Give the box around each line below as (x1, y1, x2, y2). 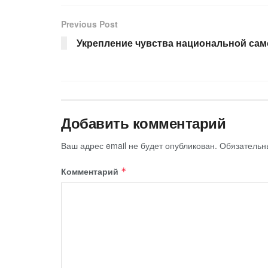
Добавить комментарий (61, 112, 226, 133)
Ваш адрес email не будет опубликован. (61, 139, 217, 151)
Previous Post (61, 17, 118, 30)
